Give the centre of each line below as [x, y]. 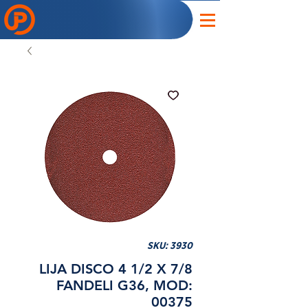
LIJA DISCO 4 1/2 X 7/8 [116, 269]
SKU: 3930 [170, 246]
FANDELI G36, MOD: [124, 285]
